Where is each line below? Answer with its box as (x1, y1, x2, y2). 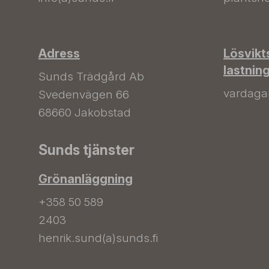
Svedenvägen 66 (38, 88, 129, 101)
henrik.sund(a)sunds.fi (38, 231, 158, 245)
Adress (38, 46, 80, 61)
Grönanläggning (38, 172, 133, 186)
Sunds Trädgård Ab (38, 70, 144, 83)
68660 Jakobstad (38, 106, 131, 119)
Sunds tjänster (38, 142, 134, 159)
